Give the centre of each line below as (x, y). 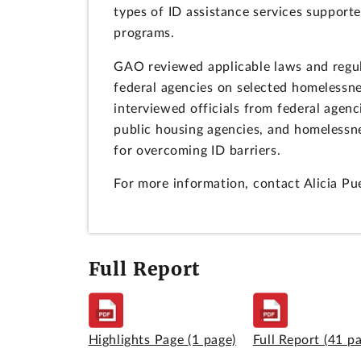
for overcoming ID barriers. (197, 150)
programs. (144, 33)
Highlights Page (136, 340)
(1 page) (212, 340)
